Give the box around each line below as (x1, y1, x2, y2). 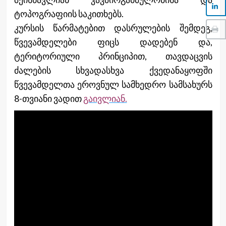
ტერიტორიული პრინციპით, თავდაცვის (14, 50, 212, 62)
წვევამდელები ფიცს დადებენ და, (14, 36, 212, 48)
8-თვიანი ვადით (14, 93, 83, 104)
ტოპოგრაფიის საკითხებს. (14, 8, 124, 20)
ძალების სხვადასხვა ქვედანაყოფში (14, 65, 212, 76)
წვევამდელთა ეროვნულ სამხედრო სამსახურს (14, 79, 212, 90)
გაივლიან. (83, 93, 127, 104)
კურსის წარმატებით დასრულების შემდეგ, (14, 22, 212, 34)
